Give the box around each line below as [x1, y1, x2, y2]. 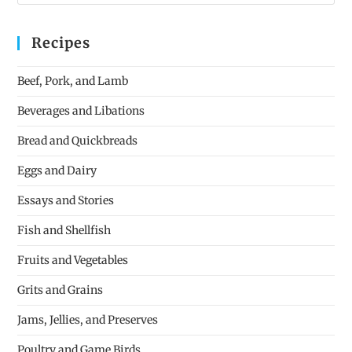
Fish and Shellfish [17, 222, 112, 237]
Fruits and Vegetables [17, 252, 129, 267]
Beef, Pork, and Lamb [17, 73, 129, 88]
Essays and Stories [17, 192, 115, 207]
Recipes [31, 33, 91, 52]
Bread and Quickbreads [17, 133, 138, 148]
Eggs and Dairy [17, 163, 97, 178]
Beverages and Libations [17, 103, 145, 118]
